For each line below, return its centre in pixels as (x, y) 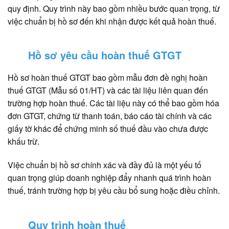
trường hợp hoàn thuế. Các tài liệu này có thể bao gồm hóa (113, 103)
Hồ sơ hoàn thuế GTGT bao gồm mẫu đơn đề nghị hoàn (108, 78)
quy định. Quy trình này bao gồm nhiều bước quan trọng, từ (114, 8)
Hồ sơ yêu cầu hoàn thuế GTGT (105, 55)
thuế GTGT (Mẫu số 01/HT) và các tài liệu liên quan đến (108, 90)
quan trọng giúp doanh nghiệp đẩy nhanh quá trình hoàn (109, 178)
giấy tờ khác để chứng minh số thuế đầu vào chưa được (108, 129)
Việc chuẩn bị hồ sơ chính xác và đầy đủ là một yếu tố (105, 165)
